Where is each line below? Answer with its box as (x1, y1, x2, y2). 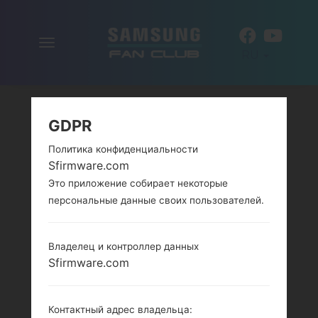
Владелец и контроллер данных (48, 241, 199, 253)
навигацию (45, 55, 115, 69)
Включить (45, 38, 106, 52)
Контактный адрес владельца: (48, 304, 192, 316)
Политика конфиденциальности (48, 143, 198, 155)
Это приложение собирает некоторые (48, 177, 228, 190)
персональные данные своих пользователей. (48, 194, 264, 207)
